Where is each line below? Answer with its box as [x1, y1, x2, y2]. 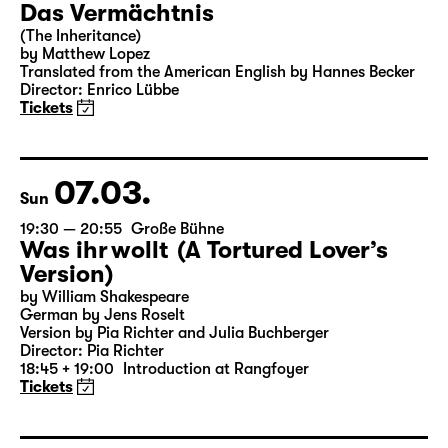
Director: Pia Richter [20, 418, 164, 436]
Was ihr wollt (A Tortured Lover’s [20, 312, 388, 340]
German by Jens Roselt [20, 382, 185, 400]
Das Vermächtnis [20, 75, 214, 103]
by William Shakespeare [20, 364, 189, 382]
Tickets [20, 175, 73, 193]
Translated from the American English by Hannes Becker [20, 139, 415, 157]
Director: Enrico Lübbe [20, 157, 179, 175]
